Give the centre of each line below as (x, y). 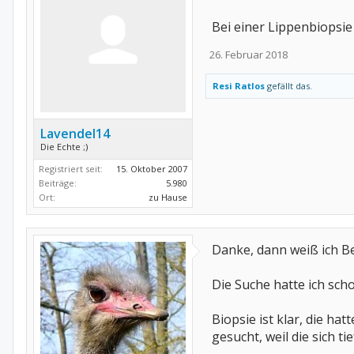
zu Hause (168, 198)
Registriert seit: (71, 169)
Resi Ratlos (239, 86)
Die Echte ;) (64, 147)
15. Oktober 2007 (152, 169)
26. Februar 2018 (249, 55)
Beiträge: (58, 183)
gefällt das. (288, 86)
